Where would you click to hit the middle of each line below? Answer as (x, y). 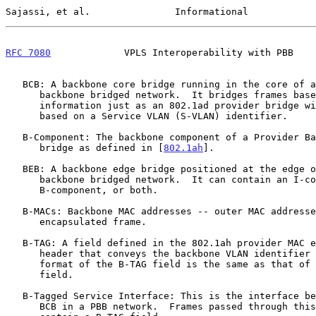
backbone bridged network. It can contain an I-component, (23, 179)
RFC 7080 (28, 52)
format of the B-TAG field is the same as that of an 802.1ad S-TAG (23, 264)
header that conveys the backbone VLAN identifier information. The (23, 253)
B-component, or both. (23, 190)
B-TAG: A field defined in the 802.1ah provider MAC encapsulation (14, 243)
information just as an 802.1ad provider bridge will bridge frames (23, 105)
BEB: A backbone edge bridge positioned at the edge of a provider (14, 169)
